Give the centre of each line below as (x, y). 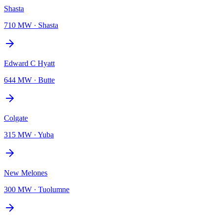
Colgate (16, 118)
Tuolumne (54, 189)
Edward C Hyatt (29, 63)
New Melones (26, 173)
